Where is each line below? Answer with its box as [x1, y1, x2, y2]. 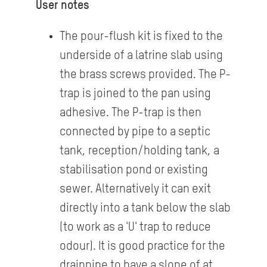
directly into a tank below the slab [59, 203, 231, 215]
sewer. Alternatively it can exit [59, 184, 211, 196]
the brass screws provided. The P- [59, 69, 231, 82]
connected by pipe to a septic [59, 126, 210, 139]
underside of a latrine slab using [59, 50, 223, 63]
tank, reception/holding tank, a [59, 145, 219, 158]
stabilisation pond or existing [59, 164, 208, 177]
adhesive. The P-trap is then [59, 107, 201, 120]
